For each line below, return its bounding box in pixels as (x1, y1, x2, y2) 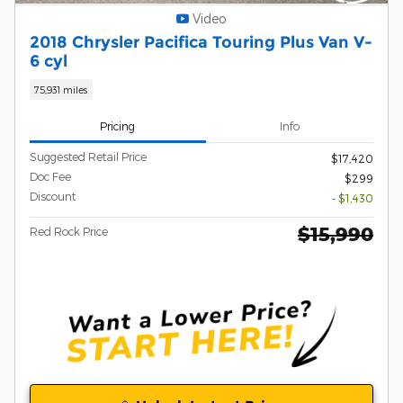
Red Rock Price (30, 225, 108, 238)
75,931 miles (34, 83, 88, 95)
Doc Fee (30, 170, 71, 184)
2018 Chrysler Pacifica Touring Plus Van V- (30, 31, 372, 51)
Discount (30, 190, 76, 203)
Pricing (100, 119, 136, 132)
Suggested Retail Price (30, 150, 147, 164)
